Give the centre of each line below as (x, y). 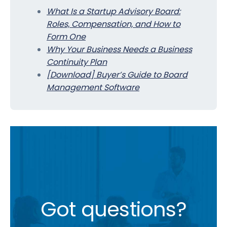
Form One (66, 37)
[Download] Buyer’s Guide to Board (117, 75)
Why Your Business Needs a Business (119, 50)
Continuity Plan (77, 62)
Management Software (93, 88)
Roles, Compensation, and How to (113, 24)
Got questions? (113, 210)
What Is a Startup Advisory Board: (113, 12)
